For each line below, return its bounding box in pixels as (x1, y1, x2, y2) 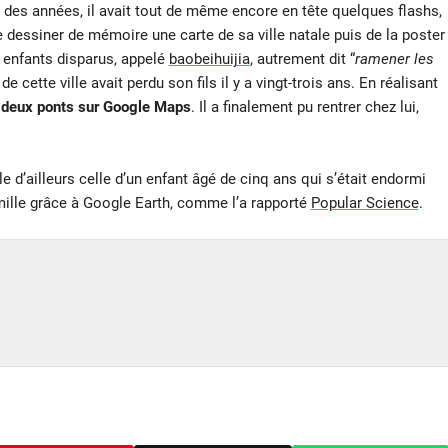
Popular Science (310, 193, 419, 212)
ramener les (354, 49, 434, 68)
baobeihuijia (168, 49, 250, 68)
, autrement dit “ (249, 49, 355, 68)
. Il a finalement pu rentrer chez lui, (190, 97, 419, 116)
